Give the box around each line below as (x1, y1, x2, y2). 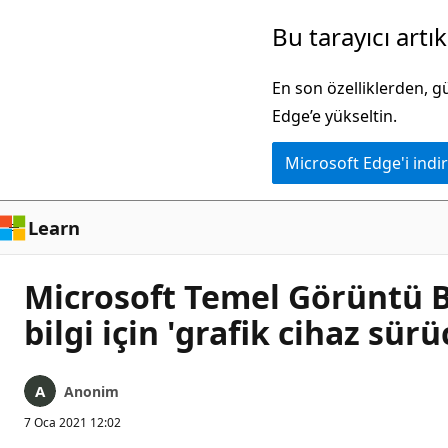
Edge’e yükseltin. (272, 105, 397, 127)
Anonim (64, 382, 119, 401)
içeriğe (15, 46, 66, 68)
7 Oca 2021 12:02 (24, 414, 121, 431)
